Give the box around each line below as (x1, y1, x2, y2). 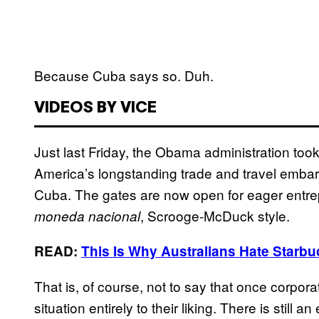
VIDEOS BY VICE (34, 101, 157, 116)
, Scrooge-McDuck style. (140, 206, 290, 226)
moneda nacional (34, 206, 140, 226)
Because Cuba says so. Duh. (34, 66, 214, 85)
